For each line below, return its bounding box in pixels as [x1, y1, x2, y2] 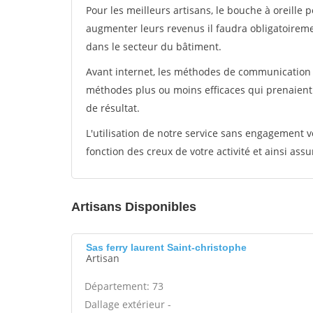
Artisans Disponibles [71, 200, 196, 214]
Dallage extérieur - [85, 298, 171, 311]
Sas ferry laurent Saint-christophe [86, 242, 247, 253]
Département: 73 [85, 279, 163, 293]
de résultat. [86, 101, 140, 115]
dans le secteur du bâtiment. [86, 40, 221, 53]
